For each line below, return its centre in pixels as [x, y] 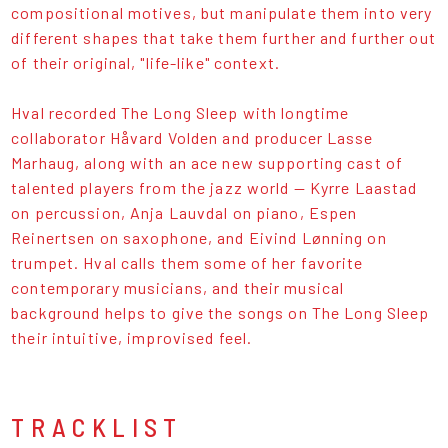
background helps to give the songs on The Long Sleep [220, 312]
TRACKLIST [97, 426]
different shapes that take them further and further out [223, 37]
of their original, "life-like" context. [148, 62]
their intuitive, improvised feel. [134, 337]
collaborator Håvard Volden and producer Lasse [192, 137]
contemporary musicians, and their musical [178, 287]
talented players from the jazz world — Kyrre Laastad [214, 187]
